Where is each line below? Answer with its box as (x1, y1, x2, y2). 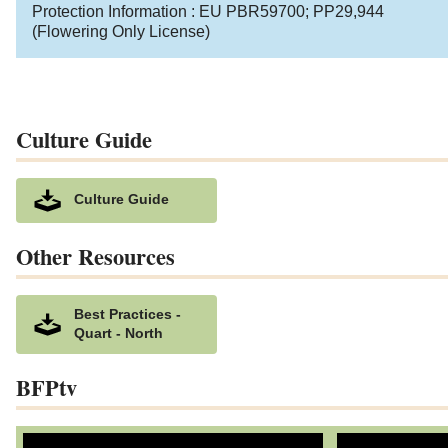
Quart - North (74, 325, 163, 341)
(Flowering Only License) (32, 22, 210, 40)
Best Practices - (74, 306, 181, 322)
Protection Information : (32, 2, 199, 20)
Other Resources (16, 239, 175, 273)
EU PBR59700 (199, 2, 305, 20)
